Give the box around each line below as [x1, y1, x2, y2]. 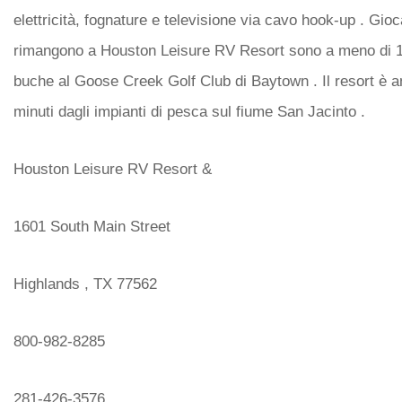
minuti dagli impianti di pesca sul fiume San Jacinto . [13, 103, 365, 120]
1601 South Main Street [13, 218, 170, 235]
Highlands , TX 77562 [13, 275, 157, 293]
